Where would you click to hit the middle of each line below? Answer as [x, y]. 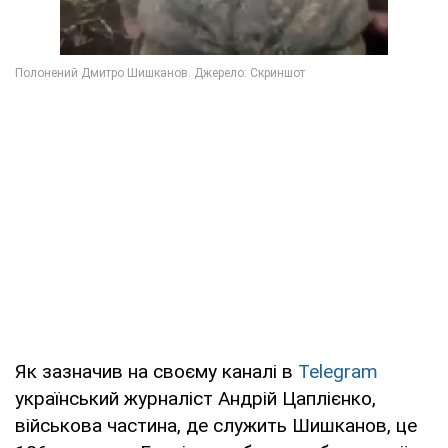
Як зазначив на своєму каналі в [156, 371]
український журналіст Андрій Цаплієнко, [195, 398]
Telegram [338, 371]
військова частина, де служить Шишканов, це [216, 425]
